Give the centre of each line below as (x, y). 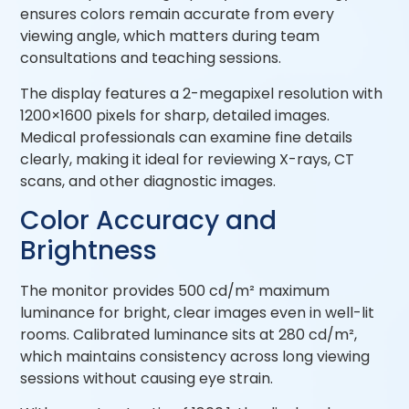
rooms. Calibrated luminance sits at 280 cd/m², (189, 334)
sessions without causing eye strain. (147, 378)
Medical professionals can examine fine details (187, 137)
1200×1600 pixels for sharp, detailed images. (175, 115)
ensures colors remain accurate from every (178, 15)
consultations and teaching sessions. (151, 58)
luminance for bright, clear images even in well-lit (198, 312)
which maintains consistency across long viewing (195, 356)
